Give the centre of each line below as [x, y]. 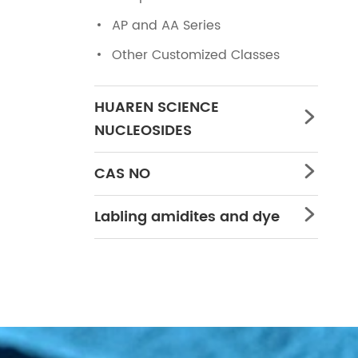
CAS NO [122, 174]
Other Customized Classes [196, 55]
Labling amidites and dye [187, 217]
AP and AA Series [166, 26]
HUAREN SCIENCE [157, 107]
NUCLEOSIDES [143, 131]
